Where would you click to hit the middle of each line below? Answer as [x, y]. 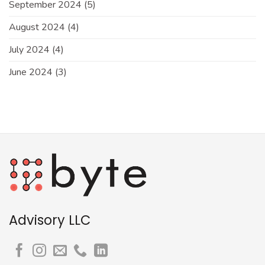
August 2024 [37, 28]
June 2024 [31, 72]
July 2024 [29, 50]
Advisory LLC [50, 220]
